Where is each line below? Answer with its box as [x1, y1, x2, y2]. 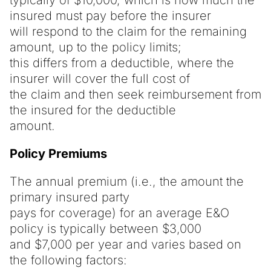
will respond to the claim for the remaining [10, 24, 247, 39]
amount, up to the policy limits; [10, 39, 181, 54]
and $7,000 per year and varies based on [10, 237, 241, 252]
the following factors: [10, 252, 127, 267]
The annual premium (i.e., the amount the [10, 174, 244, 189]
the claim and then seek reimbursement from [10, 87, 261, 102]
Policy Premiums [10, 146, 107, 161]
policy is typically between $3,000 [10, 221, 201, 236]
